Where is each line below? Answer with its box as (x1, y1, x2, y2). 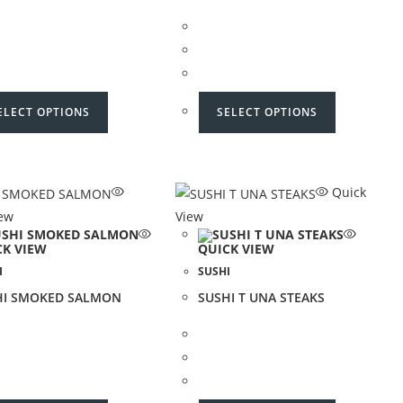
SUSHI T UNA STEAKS (198, 288, 326, 306)
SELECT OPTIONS (217, 103, 318, 120)
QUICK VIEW (198, 239, 275, 257)
